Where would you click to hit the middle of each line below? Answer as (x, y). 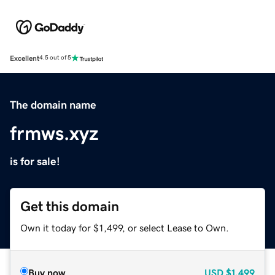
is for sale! (35, 161)
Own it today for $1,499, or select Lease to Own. (125, 227)
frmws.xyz (54, 133)
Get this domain (70, 206)
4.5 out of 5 (55, 58)
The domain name (53, 105)
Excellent (25, 58)
